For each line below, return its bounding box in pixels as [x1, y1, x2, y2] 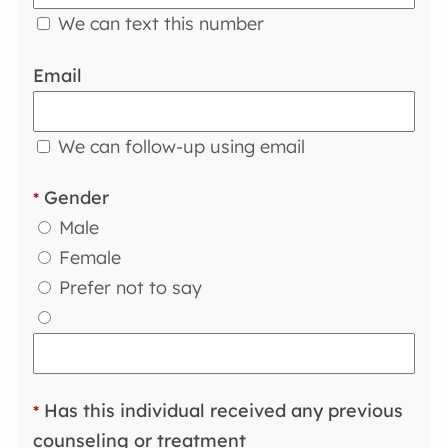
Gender [39, 186, 110, 210]
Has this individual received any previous [39, 398, 404, 422]
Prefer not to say [54, 276, 203, 300]
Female [54, 246, 122, 270]
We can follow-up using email [53, 134, 306, 158]
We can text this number [53, 12, 265, 36]
